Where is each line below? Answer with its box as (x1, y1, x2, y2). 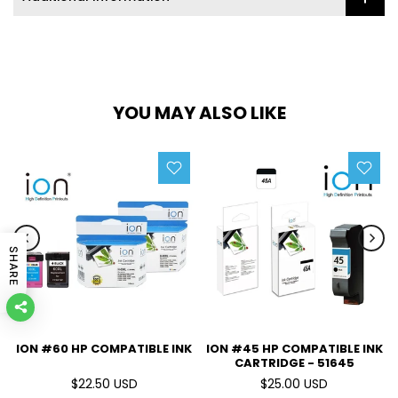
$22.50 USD (70, 375, 138, 393)
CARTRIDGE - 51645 (234, 354, 354, 371)
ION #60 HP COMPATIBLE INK (16, 340, 192, 357)
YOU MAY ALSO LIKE (112, 100, 286, 125)
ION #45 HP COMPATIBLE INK (205, 340, 383, 357)
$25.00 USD (260, 375, 328, 393)
